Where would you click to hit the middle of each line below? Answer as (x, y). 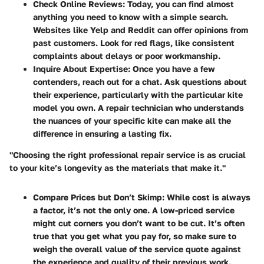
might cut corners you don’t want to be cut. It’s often (139, 223)
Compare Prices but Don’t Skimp (98, 197)
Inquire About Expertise (80, 68)
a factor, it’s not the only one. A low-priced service (134, 210)
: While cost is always (206, 197)
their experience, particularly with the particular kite (138, 94)
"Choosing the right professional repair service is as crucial (128, 154)
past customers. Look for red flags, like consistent (134, 42)
